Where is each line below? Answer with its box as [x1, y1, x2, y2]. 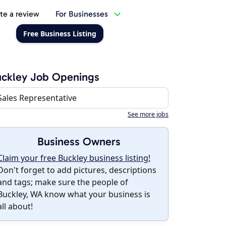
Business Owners [37, 135, 121, 148]
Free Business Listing [23, 29, 96, 38]
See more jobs [128, 110, 168, 119]
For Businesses [55, 9, 108, 19]
